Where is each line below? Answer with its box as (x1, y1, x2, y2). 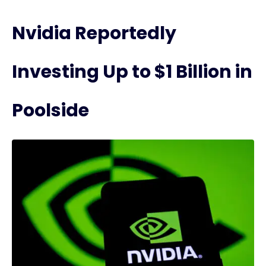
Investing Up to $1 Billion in (12, 59, 252, 84)
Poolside (12, 98, 89, 123)
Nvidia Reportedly (12, 21, 176, 46)
